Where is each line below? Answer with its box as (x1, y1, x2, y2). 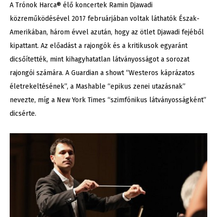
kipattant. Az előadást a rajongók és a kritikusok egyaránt (10, 42, 187, 50)
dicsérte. (10, 109, 36, 118)
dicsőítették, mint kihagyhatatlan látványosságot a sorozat (10, 55, 189, 64)
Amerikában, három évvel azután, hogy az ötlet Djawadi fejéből (10, 28, 204, 37)
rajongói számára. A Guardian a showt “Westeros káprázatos (10, 69, 195, 77)
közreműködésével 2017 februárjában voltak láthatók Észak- (10, 15, 200, 23)
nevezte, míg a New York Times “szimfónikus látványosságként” (10, 96, 206, 105)
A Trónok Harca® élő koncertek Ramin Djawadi (10, 1, 153, 10)
